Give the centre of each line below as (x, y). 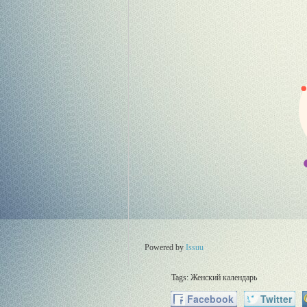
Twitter (274, 299)
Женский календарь (224, 278)
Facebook (209, 299)
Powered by (165, 248)
